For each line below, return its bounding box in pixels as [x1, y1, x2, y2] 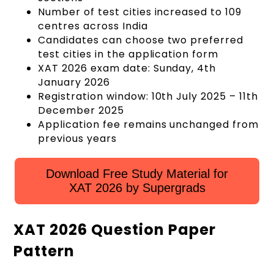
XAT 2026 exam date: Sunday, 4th [38, 61, 217, 76]
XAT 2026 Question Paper [13, 220, 216, 240]
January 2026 [38, 75, 110, 90]
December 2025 [38, 103, 124, 118]
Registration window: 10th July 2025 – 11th [38, 89, 258, 104]
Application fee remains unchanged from [38, 117, 259, 132]
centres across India [38, 19, 148, 34]
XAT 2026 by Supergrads [68, 181, 206, 195]
